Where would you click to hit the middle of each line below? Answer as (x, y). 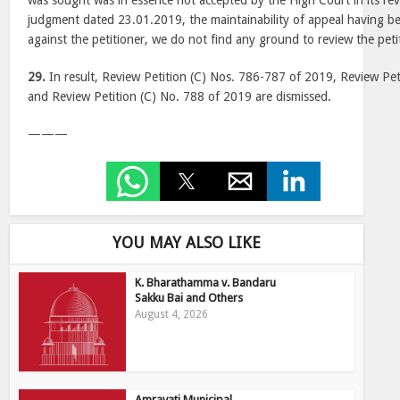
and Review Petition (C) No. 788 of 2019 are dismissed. (180, 96)
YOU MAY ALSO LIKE (187, 242)
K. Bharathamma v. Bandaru (206, 283)
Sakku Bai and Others (189, 298)
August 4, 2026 (172, 314)
